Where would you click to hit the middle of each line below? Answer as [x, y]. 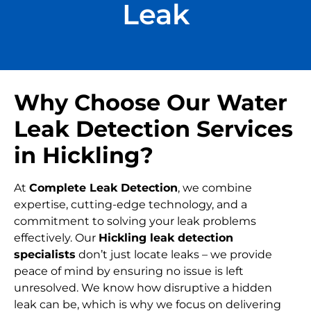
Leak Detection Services [153, 129]
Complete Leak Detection [103, 188]
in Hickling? [84, 155]
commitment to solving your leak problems [135, 221]
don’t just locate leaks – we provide [174, 255]
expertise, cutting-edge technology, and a [131, 205]
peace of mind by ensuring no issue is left [129, 271]
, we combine [215, 188]
